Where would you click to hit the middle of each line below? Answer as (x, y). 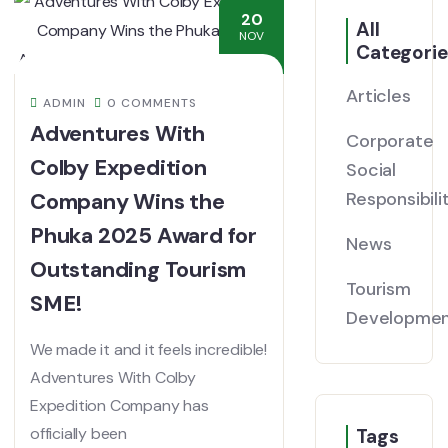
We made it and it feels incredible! (149, 349)
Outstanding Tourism (138, 269)
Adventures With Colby (113, 377)
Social (371, 170)
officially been (79, 433)
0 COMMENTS (152, 103)
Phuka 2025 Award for (144, 235)
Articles (378, 96)
